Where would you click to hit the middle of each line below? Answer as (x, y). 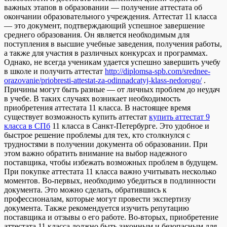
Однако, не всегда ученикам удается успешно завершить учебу (112, 62)
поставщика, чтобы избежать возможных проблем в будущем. (111, 163)
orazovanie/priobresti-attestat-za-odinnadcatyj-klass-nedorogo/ (103, 81)
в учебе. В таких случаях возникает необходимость (92, 99)
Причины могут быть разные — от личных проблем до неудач (112, 90)
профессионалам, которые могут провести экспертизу (98, 199)
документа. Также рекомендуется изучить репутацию (97, 208)
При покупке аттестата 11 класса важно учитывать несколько (110, 172)
